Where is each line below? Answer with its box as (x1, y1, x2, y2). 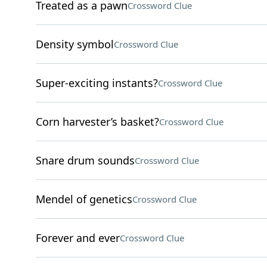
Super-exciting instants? (35, 76, 158, 90)
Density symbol (35, 37, 114, 51)
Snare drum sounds (35, 153, 135, 167)
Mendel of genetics (35, 192, 132, 206)
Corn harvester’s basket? (35, 114, 159, 129)
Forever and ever (35, 231, 120, 245)
